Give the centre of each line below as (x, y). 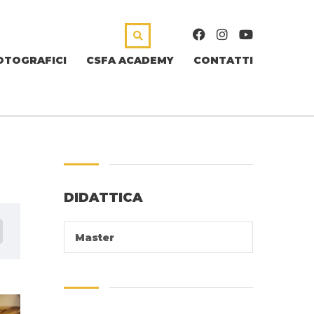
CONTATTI (223, 60)
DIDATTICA (103, 198)
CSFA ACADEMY (130, 60)
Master (95, 238)
